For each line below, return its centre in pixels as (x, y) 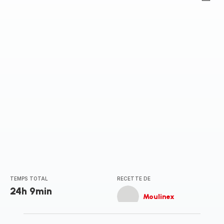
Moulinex (159, 196)
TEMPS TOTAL (29, 178)
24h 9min (31, 191)
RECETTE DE (134, 178)
